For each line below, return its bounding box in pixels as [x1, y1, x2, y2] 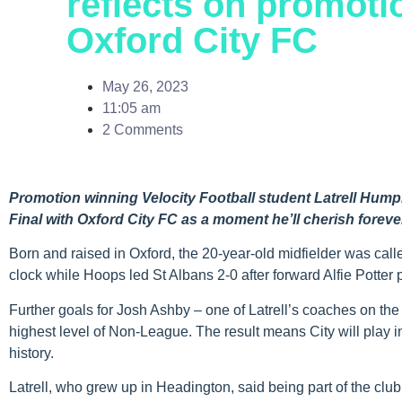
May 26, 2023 [102, 79, 188, 94]
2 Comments [102, 122, 183, 137]
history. [9, 345, 54, 361]
